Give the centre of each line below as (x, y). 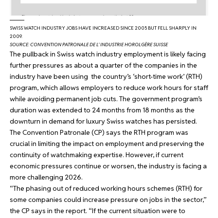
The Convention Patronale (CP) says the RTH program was (99, 132)
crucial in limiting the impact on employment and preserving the (107, 143)
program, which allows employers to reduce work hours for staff (109, 87)
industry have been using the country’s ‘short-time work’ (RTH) (106, 76)
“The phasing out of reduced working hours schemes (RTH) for (106, 188)
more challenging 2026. (46, 177)
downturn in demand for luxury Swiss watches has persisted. (103, 121)
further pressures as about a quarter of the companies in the (103, 65)
